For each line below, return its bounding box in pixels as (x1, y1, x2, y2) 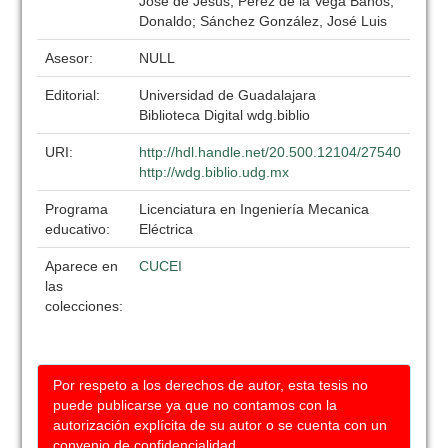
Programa (45, 201, 109, 217)
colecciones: (45, 298, 124, 314)
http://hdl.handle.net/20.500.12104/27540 (139, 144, 402, 160)
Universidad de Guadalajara (139, 87, 317, 103)
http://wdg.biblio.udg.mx (139, 164, 290, 180)
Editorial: (45, 87, 105, 103)
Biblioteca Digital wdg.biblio (139, 107, 311, 123)
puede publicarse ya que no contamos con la (53, 397, 338, 413)
